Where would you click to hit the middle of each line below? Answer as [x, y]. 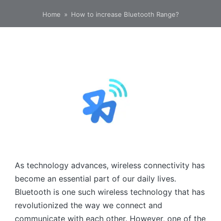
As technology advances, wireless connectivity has [110, 165]
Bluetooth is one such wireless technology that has [110, 192]
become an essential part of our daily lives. [95, 178]
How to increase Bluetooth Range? [125, 14]
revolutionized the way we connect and [89, 205]
